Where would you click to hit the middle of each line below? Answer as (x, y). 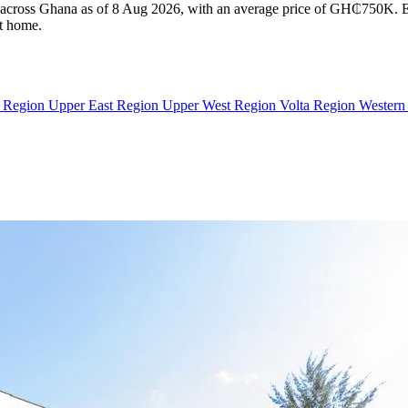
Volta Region (319, 105)
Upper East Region (105, 105)
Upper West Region (221, 105)
